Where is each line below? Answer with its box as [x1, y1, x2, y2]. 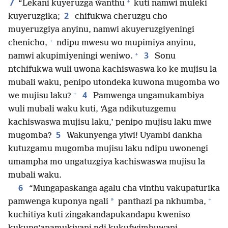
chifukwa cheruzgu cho [73, 12, 167, 22]
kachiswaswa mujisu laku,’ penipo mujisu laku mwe [8, 118, 212, 128]
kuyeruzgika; [8, 12, 60, 22]
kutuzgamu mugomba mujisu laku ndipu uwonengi [8, 144, 208, 154]
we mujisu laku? [8, 91, 71, 101]
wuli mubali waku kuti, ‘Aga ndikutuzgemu [8, 104, 176, 115]
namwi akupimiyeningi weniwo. [8, 51, 133, 62]
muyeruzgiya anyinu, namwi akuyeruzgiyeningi [8, 25, 194, 35]
